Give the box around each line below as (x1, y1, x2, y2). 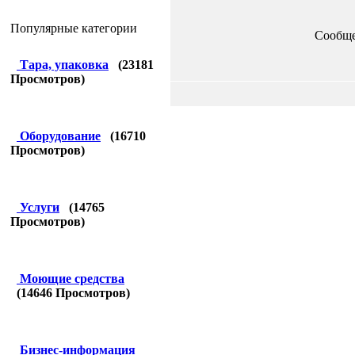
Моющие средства (20, 272, 124, 285)
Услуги (20, 200, 59, 214)
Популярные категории (10, 21, 137, 35)
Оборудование (20, 129, 101, 143)
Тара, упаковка (20, 58, 109, 71)
